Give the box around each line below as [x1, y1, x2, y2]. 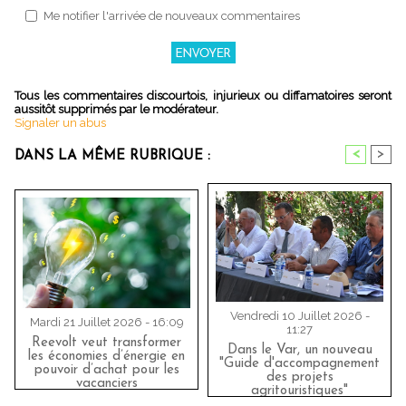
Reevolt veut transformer [32, 336, 181, 351]
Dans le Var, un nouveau [227, 343, 372, 358]
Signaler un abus [14, 115, 106, 130]
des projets [266, 371, 333, 385]
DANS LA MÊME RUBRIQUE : [14, 149, 210, 163]
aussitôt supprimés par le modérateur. [14, 101, 218, 116]
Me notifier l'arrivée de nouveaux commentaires [43, 8, 300, 23]
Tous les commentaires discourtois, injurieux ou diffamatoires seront [14, 88, 391, 102]
